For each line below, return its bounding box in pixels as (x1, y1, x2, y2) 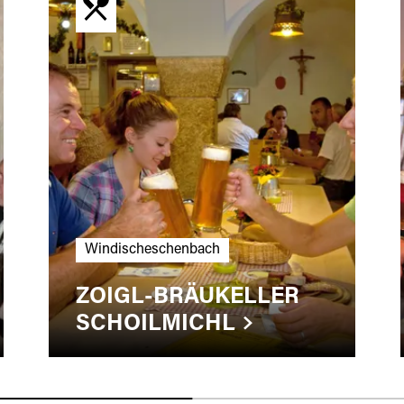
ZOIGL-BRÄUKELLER (75, 286, 299, 309)
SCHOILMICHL (75, 313, 235, 336)
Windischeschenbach (84, 242, 220, 257)
